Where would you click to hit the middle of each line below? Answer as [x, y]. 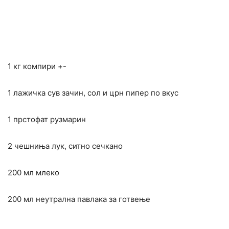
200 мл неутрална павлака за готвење [79, 199]
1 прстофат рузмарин [47, 120]
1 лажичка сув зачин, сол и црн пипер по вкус [93, 93]
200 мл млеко [33, 173]
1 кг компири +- [37, 66]
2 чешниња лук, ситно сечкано [65, 146]
